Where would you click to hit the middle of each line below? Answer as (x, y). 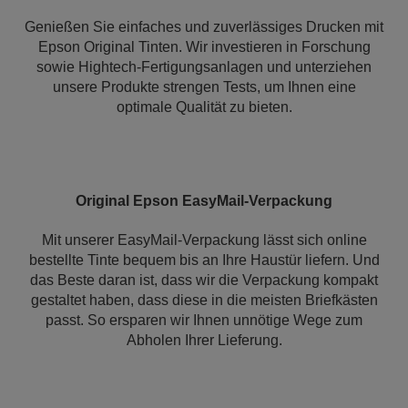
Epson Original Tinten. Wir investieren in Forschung (204, 47)
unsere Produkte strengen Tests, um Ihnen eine (204, 87)
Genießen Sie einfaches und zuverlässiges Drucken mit (204, 27)
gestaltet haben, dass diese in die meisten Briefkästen (204, 300)
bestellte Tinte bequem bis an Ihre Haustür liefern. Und (204, 260)
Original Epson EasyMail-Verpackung (204, 201)
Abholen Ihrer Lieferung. (204, 340)
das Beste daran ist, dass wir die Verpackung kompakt (204, 280)
